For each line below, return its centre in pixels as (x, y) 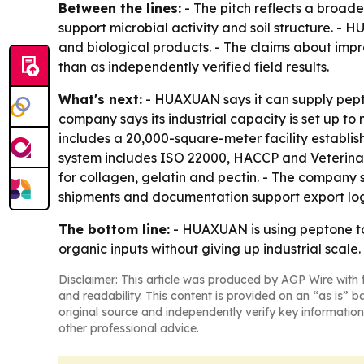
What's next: (100, 99)
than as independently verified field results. (194, 66)
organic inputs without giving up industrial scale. (210, 248)
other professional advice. (129, 328)
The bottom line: (114, 229)
